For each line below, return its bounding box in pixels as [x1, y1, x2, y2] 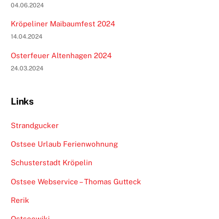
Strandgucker [11, 121, 59, 130]
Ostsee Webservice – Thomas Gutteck [11, 177, 142, 186]
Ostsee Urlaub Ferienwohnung [11, 140, 118, 149]
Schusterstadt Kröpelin [11, 158, 93, 167]
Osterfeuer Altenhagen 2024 [11, 51, 112, 60]
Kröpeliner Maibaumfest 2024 [11, 20, 116, 28]
